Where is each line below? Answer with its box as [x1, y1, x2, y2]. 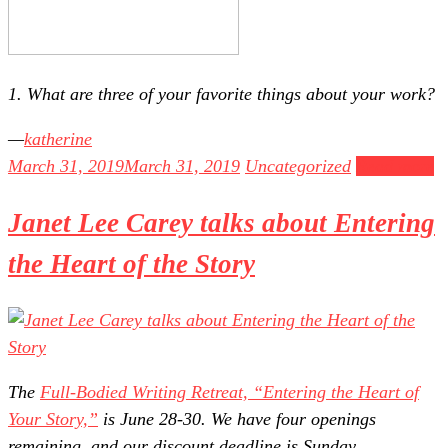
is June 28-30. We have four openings [98, 408, 376, 429]
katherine [24, 129, 92, 150]
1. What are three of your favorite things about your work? [8, 84, 440, 105]
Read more [356, 156, 434, 177]
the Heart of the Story [8, 248, 255, 279]
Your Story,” [8, 408, 98, 429]
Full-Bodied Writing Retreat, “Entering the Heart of [40, 381, 419, 402]
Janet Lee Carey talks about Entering [8, 207, 435, 238]
